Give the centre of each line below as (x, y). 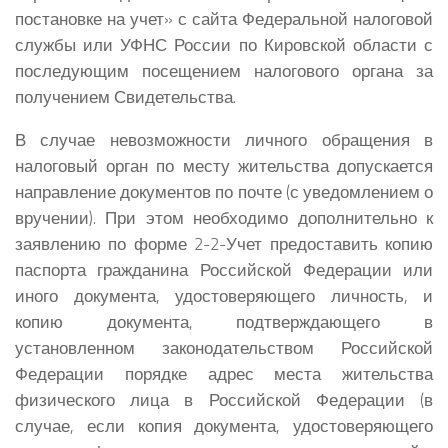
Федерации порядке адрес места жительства (224, 373)
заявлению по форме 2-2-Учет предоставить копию (224, 243)
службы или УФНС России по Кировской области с (224, 44)
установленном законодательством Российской (224, 347)
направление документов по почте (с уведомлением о (224, 191)
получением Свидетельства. (125, 96)
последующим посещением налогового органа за (224, 70)
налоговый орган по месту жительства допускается (224, 165)
